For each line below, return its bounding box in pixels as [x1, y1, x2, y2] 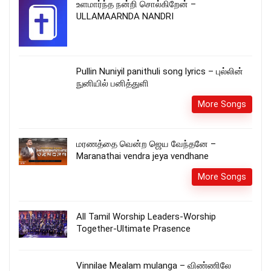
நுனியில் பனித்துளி [76, 77, 149, 89]
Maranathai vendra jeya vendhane [76, 150, 209, 162]
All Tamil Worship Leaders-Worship [76, 211, 216, 222]
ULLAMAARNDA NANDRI [76, 10, 174, 22]
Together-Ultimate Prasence [76, 223, 191, 234]
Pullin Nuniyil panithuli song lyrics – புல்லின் [76, 65, 243, 77]
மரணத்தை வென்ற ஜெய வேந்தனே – [76, 138, 216, 149]
